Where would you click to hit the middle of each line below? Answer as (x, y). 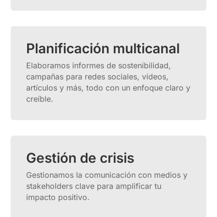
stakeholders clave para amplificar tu (94, 186)
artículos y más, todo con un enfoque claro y (108, 88)
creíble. (40, 99)
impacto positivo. (58, 197)
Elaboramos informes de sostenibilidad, (99, 65)
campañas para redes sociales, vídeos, (98, 77)
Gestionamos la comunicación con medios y (107, 175)
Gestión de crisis (80, 158)
